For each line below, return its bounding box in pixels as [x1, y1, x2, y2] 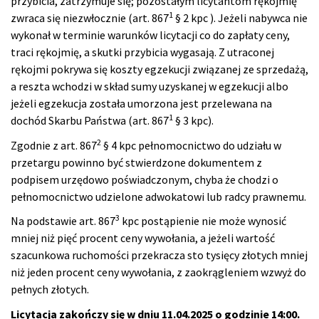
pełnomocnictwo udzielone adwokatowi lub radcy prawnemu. [11, 189, 306, 204]
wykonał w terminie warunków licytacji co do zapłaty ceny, [11, 28, 290, 43]
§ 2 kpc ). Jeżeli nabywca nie [173, 11, 308, 26]
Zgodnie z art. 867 [11, 137, 97, 152]
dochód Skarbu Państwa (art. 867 [11, 113, 169, 128]
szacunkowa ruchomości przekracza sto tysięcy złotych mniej [11, 248, 308, 263]
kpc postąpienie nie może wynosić [120, 214, 286, 229]
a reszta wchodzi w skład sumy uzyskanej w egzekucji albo [11, 79, 288, 94]
